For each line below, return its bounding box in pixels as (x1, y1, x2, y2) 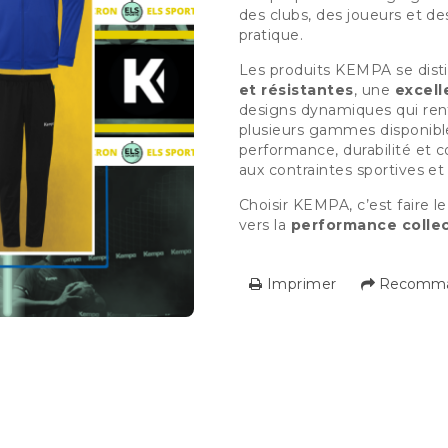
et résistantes (239, 81, 354, 99)
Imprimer (262, 275, 337, 293)
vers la (239, 216, 291, 234)
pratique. (239, 26, 304, 44)
